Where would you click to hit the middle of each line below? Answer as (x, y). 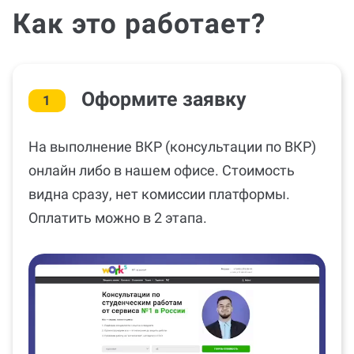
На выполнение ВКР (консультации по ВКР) (172, 147)
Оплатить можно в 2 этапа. (118, 218)
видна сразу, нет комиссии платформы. (159, 194)
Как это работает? (139, 24)
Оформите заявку (164, 100)
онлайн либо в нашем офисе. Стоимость (162, 171)
